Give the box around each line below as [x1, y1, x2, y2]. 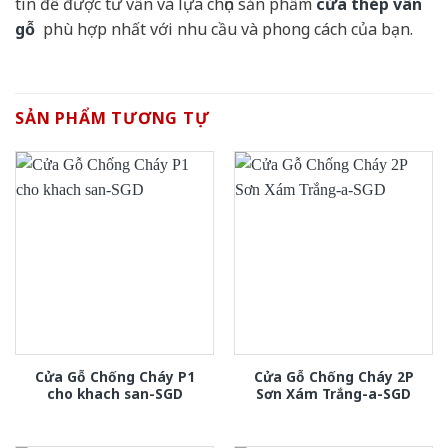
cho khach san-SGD [46, 383, 183, 403]
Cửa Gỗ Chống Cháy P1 [34, 366, 195, 386]
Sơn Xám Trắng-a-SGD [256, 383, 411, 403]
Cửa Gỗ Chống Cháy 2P [253, 366, 414, 386]
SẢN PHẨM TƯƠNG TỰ [15, 106, 210, 129]
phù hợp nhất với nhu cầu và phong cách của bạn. [35, 18, 413, 41]
